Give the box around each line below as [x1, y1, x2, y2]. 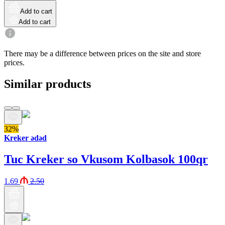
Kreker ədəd [4, 133, 47, 142]
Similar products [4, 77, 91, 90]
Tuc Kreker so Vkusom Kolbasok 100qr [4, 152, 208, 166]
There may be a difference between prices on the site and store [4, 49, 201, 58]
